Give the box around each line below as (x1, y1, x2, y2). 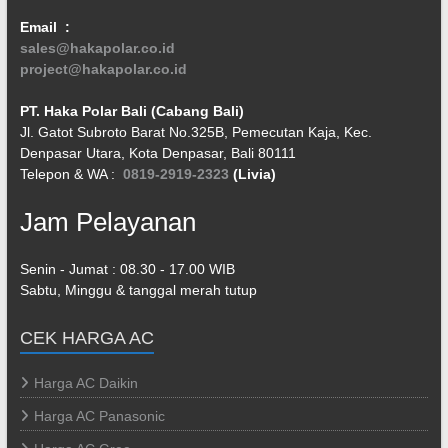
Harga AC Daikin (33, 374, 138, 391)
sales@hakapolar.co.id (19, 39, 175, 56)
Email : (19, 18, 70, 35)
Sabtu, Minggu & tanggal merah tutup (19, 281, 257, 298)
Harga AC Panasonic (33, 407, 165, 424)
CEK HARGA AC (19, 327, 154, 348)
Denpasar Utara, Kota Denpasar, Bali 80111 (19, 144, 296, 161)
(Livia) (232, 165, 276, 182)
